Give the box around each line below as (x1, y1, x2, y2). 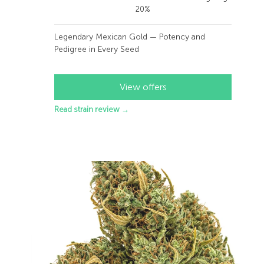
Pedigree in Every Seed (54, 44, 139, 54)
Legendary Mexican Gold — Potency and (54, 32, 205, 42)
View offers (119, 81, 167, 93)
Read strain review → (54, 105, 129, 114)
